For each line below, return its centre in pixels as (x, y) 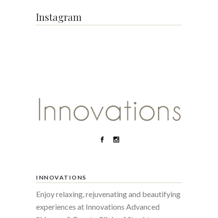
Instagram (59, 17)
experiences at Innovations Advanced (98, 206)
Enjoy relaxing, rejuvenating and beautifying (108, 194)
